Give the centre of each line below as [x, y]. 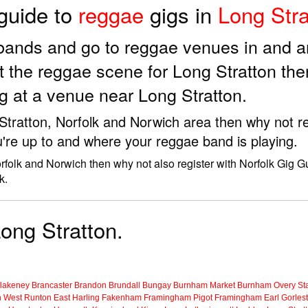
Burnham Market [204, 286]
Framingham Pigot [178, 298]
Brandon [90, 286]
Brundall [124, 286]
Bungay [157, 286]
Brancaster [52, 286]
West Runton [27, 298]
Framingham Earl [247, 298]
